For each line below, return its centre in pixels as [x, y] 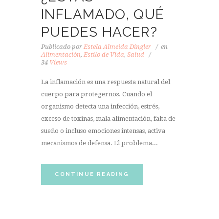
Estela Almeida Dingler [117, 46]
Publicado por [62, 46]
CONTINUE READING [92, 174]
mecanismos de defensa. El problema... [99, 143]
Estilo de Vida [104, 54]
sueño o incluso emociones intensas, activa [103, 131]
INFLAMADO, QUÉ [103, 14]
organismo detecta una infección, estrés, [100, 107]
